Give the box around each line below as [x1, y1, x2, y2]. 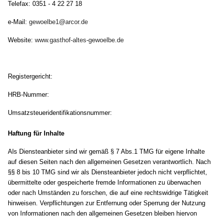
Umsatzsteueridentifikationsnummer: [8, 109, 112, 117]
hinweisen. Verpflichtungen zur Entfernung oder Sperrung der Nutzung [8, 199, 206, 207]
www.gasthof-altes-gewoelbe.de [35, 36, 124, 44]
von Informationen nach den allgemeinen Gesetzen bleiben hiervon [8, 210, 197, 218]
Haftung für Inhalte [8, 130, 65, 137]
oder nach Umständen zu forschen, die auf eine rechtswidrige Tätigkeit [8, 189, 209, 197]
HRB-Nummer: [8, 91, 50, 99]
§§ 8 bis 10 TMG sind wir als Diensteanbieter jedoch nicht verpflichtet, [8, 168, 208, 176]
